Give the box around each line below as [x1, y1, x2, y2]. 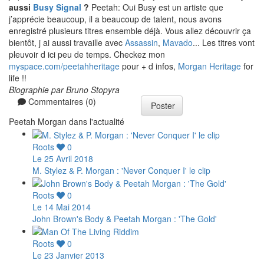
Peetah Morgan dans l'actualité [9, 115, 124, 128]
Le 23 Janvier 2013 [32, 249, 104, 262]
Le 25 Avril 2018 [32, 152, 93, 164]
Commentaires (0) [26, 95, 96, 108]
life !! [9, 72, 27, 84]
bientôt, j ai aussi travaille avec [9, 37, 125, 49]
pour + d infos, [122, 60, 178, 72]
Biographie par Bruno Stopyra [9, 84, 120, 96]
